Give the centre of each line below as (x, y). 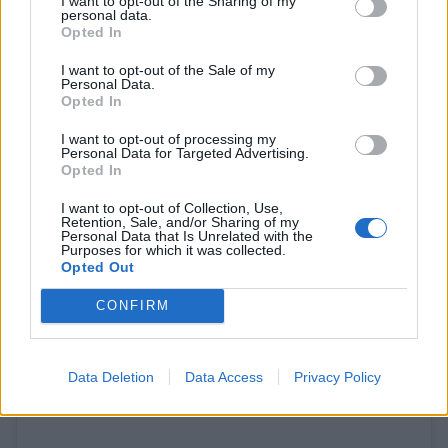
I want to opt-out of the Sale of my (168, 69)
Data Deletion (110, 376)
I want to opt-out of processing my (168, 138)
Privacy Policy (337, 376)
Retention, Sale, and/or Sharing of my (180, 221)
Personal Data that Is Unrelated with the (187, 235)
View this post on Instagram (224, 114)
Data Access (223, 376)
